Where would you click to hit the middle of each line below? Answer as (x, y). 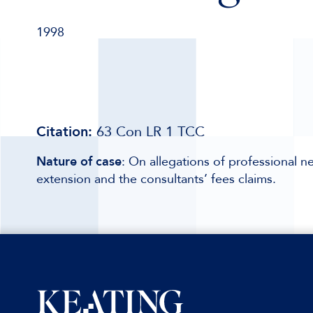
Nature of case (79, 162)
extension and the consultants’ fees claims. (156, 179)
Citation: (64, 132)
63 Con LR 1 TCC (148, 132)
